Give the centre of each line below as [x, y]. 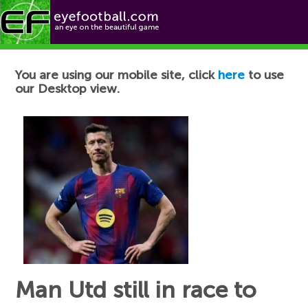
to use [265, 75]
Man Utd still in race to [136, 290]
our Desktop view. [68, 89]
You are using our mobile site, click [117, 75]
